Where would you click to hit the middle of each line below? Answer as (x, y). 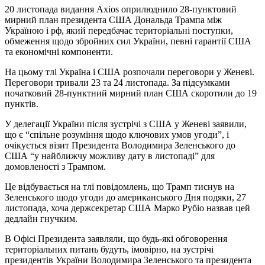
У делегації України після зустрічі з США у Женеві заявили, (126, 124)
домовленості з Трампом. (55, 167)
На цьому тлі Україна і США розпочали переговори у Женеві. (130, 72)
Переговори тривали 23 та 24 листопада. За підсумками (117, 83)
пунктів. (23, 104)
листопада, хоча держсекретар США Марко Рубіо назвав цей (127, 208)
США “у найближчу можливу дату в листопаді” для (110, 156)
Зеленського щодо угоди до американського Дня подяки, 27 (125, 198)
